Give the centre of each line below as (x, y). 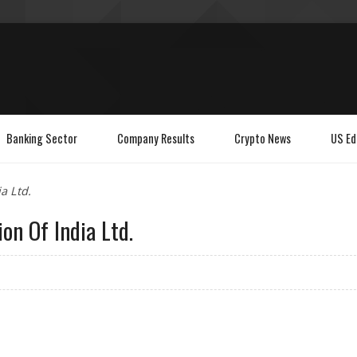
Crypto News (263, 138)
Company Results (156, 138)
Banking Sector (42, 138)
